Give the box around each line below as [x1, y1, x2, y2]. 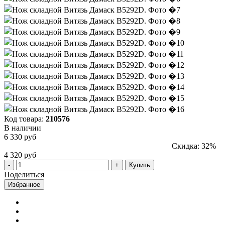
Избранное [8, 180, 40, 188]
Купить [129, 161, 150, 169]
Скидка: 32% [172, 141, 216, 150]
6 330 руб [4, 132, 36, 141]
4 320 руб [4, 150, 36, 159]
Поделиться [4, 170, 44, 179]
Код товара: [4, 114, 46, 123]
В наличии [4, 123, 41, 132]
